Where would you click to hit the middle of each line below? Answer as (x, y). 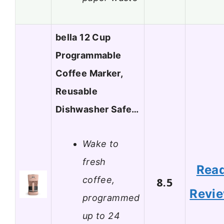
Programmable (88, 55)
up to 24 (101, 215)
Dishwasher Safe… (97, 109)
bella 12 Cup (83, 37)
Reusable (76, 91)
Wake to (101, 143)
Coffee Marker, (89, 73)
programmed (111, 197)
